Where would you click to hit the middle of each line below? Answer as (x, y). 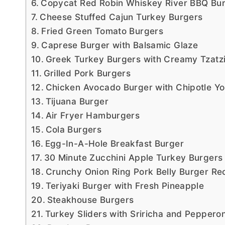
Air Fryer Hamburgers (93, 115)
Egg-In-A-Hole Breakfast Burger (114, 143)
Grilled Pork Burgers (87, 73)
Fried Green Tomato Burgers (102, 31)
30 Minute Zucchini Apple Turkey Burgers (133, 157)
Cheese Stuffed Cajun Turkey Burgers (121, 17)
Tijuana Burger (77, 101)
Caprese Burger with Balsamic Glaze (120, 45)
